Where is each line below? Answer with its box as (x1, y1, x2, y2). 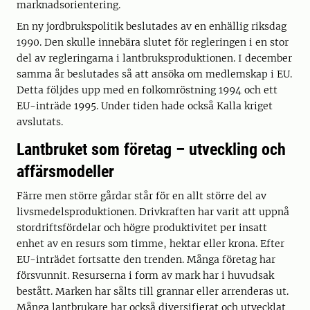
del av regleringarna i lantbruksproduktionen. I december (17, 52, 292, 65)
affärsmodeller (17, 162, 114, 182)
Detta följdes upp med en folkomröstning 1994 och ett (17, 84, 277, 97)
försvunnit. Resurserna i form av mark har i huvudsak (17, 269, 274, 282)
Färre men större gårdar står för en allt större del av (17, 190, 266, 203)
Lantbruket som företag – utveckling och (17, 140, 286, 160)
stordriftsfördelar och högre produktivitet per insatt (17, 221, 267, 235)
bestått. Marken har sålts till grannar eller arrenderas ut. (17, 285, 289, 298)
